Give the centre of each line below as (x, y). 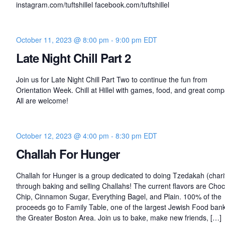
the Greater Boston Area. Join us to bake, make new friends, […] (119, 217)
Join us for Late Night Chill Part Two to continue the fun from (111, 79)
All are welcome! (42, 100)
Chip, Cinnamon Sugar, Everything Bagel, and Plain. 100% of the (119, 196)
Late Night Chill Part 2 (73, 58)
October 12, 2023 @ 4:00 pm (62, 136)
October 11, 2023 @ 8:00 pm (62, 40)
